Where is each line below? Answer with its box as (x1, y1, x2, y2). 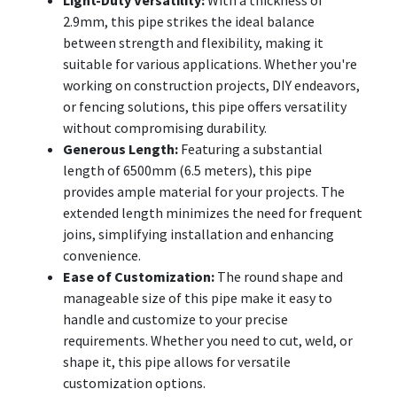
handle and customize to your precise (63, 309, 288, 328)
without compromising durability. (63, 118, 267, 136)
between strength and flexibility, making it (63, 33, 323, 51)
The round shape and (214, 267, 343, 285)
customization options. (63, 373, 206, 392)
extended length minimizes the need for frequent (63, 203, 362, 222)
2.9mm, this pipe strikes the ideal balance (63, 12, 315, 30)
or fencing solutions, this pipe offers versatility (63, 97, 346, 115)
